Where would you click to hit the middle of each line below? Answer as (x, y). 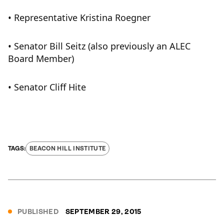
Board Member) (41, 58)
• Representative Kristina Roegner (79, 17)
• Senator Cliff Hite (47, 87)
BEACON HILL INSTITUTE (68, 148)
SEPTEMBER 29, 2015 (103, 211)
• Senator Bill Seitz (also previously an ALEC (99, 46)
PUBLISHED (38, 211)
